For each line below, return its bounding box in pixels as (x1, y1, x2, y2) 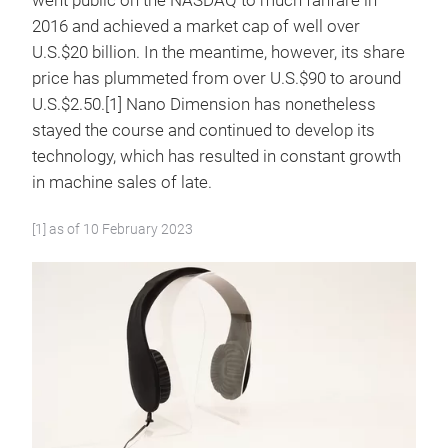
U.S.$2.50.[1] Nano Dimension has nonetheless (32, 94, 376, 114)
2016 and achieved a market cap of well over (32, 16, 360, 36)
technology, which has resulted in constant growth (32, 146, 401, 166)
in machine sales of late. (32, 172, 212, 192)
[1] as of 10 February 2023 (32, 220, 193, 237)
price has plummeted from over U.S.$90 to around (32, 68, 401, 88)
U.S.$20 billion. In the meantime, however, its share (32, 42, 405, 62)
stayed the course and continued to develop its (32, 120, 375, 140)
